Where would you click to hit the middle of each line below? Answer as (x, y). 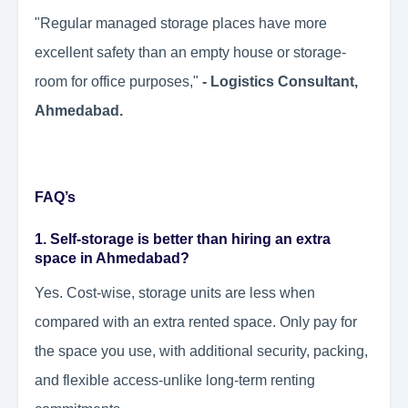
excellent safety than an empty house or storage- (190, 53)
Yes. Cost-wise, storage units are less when (175, 293)
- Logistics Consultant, (280, 82)
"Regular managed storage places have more (181, 24)
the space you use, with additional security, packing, (201, 352)
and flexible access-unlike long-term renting (175, 381)
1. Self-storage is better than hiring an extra (183, 240)
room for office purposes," (118, 82)
